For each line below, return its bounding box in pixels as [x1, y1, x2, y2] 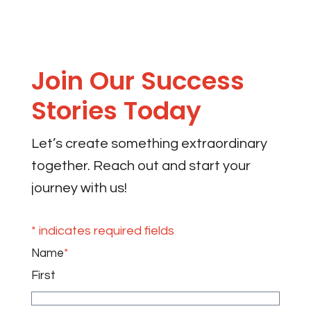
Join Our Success [31, 62, 244, 99]
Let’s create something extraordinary [31, 136, 267, 151]
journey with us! [31, 180, 127, 195]
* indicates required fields [31, 224, 174, 237]
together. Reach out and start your [31, 158, 251, 173]
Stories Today [31, 92, 201, 128]
